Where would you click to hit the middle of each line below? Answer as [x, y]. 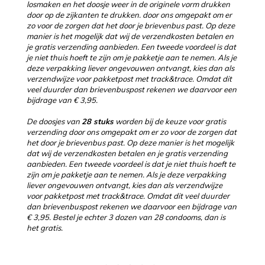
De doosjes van [54, 121]
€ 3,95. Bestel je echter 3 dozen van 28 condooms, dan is [126, 217]
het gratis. [46, 227]
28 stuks [98, 121]
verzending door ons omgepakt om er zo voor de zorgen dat [132, 132]
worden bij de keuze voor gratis [170, 121]
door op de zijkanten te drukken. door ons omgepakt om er [129, 14]
